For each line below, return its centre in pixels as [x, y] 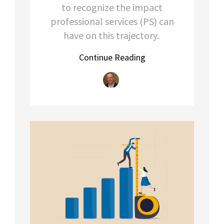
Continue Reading [112, 57]
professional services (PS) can [112, 21]
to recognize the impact [112, 7]
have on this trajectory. [112, 35]
